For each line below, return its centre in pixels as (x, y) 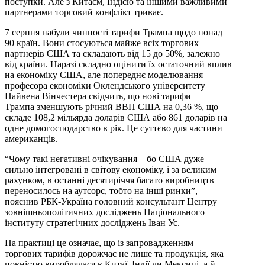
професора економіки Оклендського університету (105, 85)
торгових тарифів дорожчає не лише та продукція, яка (114, 253)
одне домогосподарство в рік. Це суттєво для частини (114, 128)
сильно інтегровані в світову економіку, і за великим (111, 169)
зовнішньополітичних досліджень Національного (105, 212)
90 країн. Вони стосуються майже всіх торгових (102, 43)
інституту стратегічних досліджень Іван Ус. (92, 222)
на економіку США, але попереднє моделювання (104, 75)
